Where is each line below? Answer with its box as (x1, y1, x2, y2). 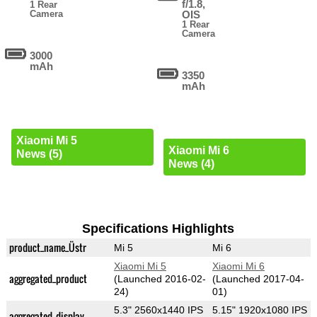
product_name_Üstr (8, 240, 86, 255)
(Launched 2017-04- (212, 273, 304, 285)
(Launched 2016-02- (113, 273, 206, 285)
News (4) (168, 158, 214, 171)
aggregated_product (8, 271, 87, 287)
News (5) (16, 148, 62, 161)
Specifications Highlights (82, 221, 235, 236)
